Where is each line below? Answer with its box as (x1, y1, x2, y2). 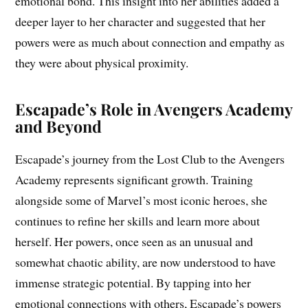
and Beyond (15, 115, 102, 137)
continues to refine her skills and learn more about (15, 212, 261, 229)
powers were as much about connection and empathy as (15, 33, 285, 50)
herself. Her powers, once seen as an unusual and (15, 232, 254, 250)
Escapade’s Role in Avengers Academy (15, 98, 293, 120)
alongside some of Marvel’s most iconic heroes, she (15, 191, 268, 208)
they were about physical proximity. (15, 54, 189, 71)
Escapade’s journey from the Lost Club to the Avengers (15, 150, 285, 167)
